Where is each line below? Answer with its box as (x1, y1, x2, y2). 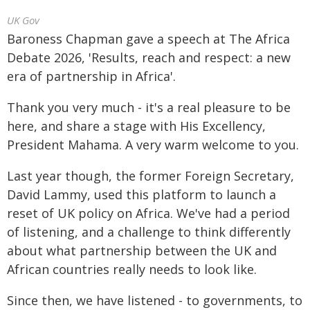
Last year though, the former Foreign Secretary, (7, 167, 294, 184)
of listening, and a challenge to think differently (7, 224, 291, 240)
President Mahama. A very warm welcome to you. (7, 136, 299, 153)
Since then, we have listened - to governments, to (7, 292, 302, 309)
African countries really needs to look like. (7, 261, 257, 277)
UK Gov (7, 13, 39, 27)
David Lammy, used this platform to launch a (7, 186, 276, 203)
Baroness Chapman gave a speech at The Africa (7, 30, 290, 47)
